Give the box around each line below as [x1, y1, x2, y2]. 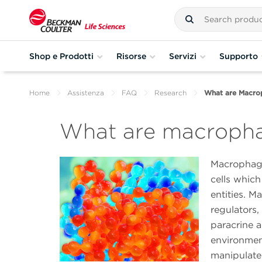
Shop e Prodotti [29, 51, 94, 61]
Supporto [219, 51, 258, 61]
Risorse [116, 51, 146, 61]
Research [154, 88, 187, 97]
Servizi [169, 51, 196, 61]
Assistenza [67, 88, 104, 97]
